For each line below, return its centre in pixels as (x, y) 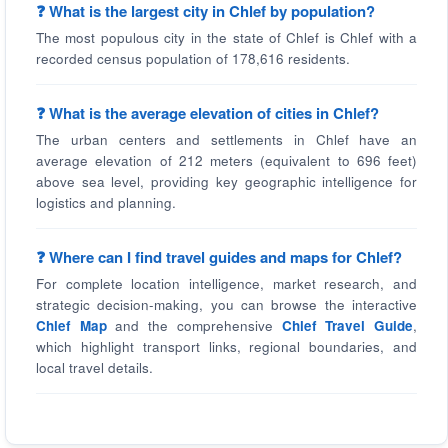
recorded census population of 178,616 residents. (193, 58)
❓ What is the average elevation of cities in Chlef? (207, 113)
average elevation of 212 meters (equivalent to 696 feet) (226, 160)
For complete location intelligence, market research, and (226, 283)
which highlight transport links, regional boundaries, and (226, 346)
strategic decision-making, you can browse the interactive (226, 304)
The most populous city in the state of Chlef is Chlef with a (226, 37)
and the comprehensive (194, 325)
